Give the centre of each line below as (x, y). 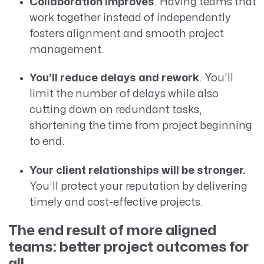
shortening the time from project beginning (141, 126)
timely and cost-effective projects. (117, 202)
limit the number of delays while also (124, 94)
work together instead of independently (130, 18)
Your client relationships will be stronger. (137, 170)
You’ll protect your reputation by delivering (138, 186)
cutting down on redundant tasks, (115, 110)
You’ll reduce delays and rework (114, 78)
